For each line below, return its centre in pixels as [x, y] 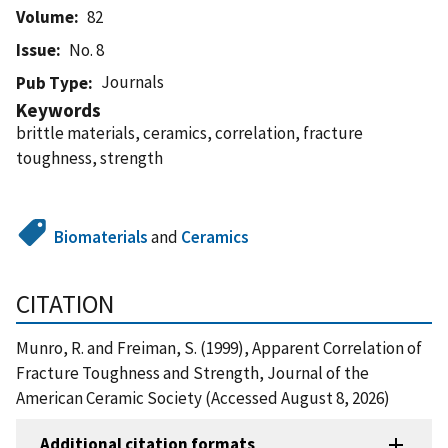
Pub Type [52, 82]
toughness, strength [89, 157]
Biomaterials [101, 236]
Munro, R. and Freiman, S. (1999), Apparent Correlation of [219, 347]
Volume [45, 16]
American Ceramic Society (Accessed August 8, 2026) [203, 397]
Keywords [58, 109]
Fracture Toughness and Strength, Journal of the [192, 372]
